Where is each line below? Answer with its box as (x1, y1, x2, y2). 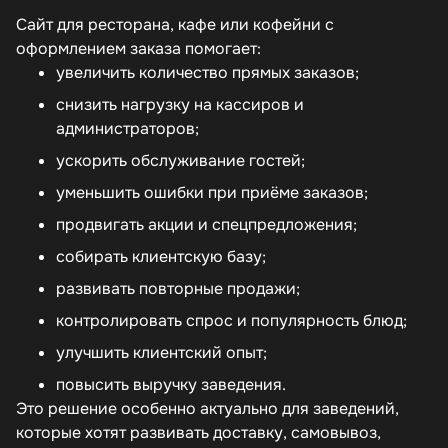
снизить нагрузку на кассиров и (56, 94, 304, 115)
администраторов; (56, 118, 199, 139)
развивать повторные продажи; (56, 278, 300, 299)
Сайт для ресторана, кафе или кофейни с (16, 14, 334, 35)
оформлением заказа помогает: (16, 38, 261, 59)
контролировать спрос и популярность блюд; (56, 310, 407, 331)
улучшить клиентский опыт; (56, 342, 267, 363)
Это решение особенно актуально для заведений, (16, 398, 399, 419)
